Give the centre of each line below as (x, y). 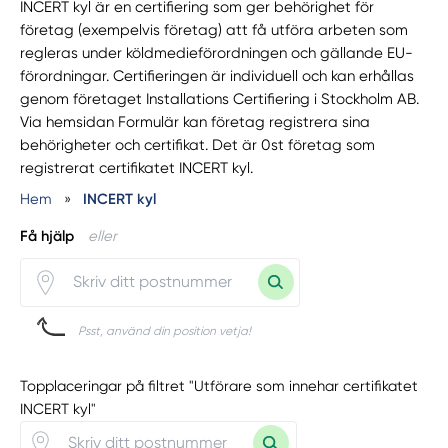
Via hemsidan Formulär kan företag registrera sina (195, 122)
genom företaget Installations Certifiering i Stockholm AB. (220, 99)
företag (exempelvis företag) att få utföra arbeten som (214, 30)
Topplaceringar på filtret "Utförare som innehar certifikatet (219, 386)
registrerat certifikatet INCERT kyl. (137, 168)
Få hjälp (47, 235)
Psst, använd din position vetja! (165, 330)
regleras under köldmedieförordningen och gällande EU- (217, 53)
